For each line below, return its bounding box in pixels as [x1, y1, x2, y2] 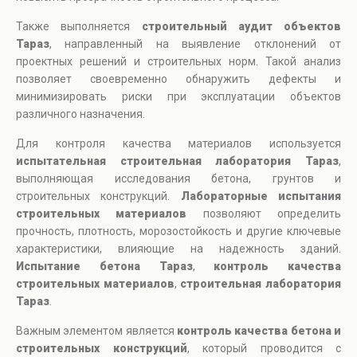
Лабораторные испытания [180, 190, 342, 203]
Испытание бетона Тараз [16, 260, 193, 273]
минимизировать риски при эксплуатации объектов [16, 90, 341, 104]
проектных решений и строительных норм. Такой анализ [16, 55, 341, 69]
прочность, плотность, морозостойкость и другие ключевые [16, 225, 341, 238]
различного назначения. [16, 108, 145, 121]
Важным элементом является [16, 324, 177, 338]
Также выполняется [16, 20, 142, 33]
